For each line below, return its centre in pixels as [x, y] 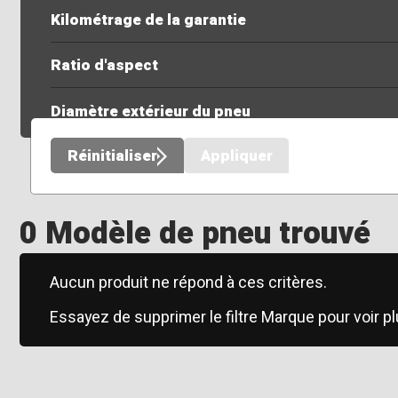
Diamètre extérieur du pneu [150, 111]
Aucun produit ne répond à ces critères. [188, 283]
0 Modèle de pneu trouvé [195, 234]
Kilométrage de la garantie [148, 20]
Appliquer [236, 155]
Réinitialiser [112, 155]
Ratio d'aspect [104, 66]
